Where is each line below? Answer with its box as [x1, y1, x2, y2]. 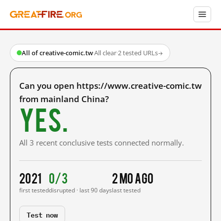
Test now [27, 209, 58, 220]
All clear [94, 48, 116, 57]
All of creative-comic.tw [22, 48, 93, 57]
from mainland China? [19, 93, 109, 105]
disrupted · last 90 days [49, 186, 112, 194]
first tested [19, 186, 49, 194]
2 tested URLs [118, 48, 158, 57]
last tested [112, 186, 141, 194]
